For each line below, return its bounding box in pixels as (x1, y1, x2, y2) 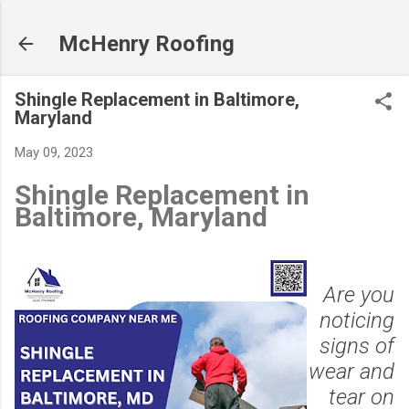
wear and (309, 358, 394, 384)
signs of (320, 332, 394, 359)
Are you (323, 281, 394, 308)
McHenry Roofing (58, 31, 235, 57)
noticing (320, 307, 394, 333)
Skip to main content (142, 15, 267, 31)
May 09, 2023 (15, 144, 93, 161)
